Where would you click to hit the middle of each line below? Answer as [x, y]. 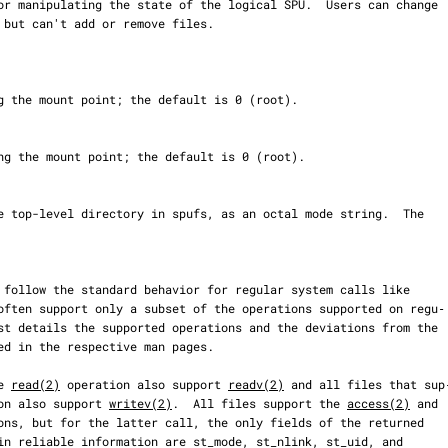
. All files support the [259, 403]
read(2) [35, 384]
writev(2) [140, 403]
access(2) [378, 403]
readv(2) [256, 384]
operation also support [144, 384]
